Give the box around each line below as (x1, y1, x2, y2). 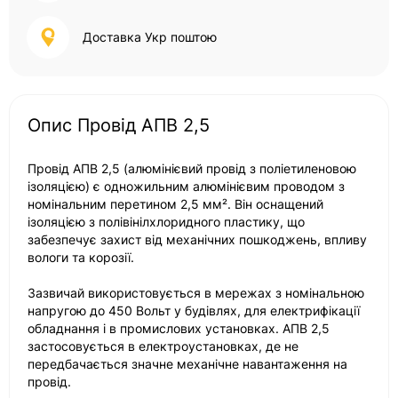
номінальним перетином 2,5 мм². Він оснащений (28, 196, 323, 211)
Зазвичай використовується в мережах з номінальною (28, 285, 364, 300)
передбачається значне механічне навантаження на (28, 356, 347, 371)
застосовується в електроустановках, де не (28, 338, 298, 354)
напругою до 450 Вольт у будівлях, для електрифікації (28, 303, 360, 318)
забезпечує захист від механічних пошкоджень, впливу (28, 232, 367, 247)
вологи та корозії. (28, 250, 134, 265)
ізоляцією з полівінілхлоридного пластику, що (28, 214, 305, 229)
